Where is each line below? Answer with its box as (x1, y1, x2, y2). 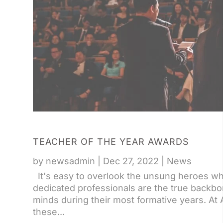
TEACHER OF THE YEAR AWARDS (32, 136, 189, 147)
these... (32, 207, 65, 218)
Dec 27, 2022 (103, 156, 159, 167)
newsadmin (45, 156, 95, 167)
